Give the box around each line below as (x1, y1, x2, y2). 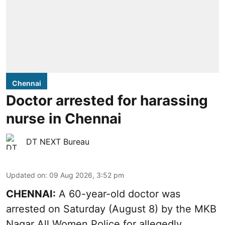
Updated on (6, 170, 45, 179)
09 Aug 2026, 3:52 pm (49, 170, 124, 179)
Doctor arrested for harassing (6, 91, 208, 109)
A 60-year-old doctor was (56, 187, 180, 200)
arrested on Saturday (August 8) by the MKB (6, 202, 216, 215)
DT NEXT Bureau (26, 136, 89, 147)
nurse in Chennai (6, 109, 122, 127)
